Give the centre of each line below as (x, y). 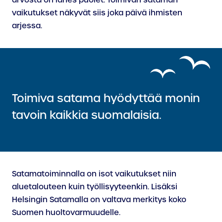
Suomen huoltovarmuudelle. (66, 212)
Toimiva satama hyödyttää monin (106, 98)
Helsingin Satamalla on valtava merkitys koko (99, 199)
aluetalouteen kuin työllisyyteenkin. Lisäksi (95, 187)
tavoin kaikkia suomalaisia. (87, 115)
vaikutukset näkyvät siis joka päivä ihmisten (97, 13)
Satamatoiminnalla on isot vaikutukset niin (94, 174)
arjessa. (27, 26)
